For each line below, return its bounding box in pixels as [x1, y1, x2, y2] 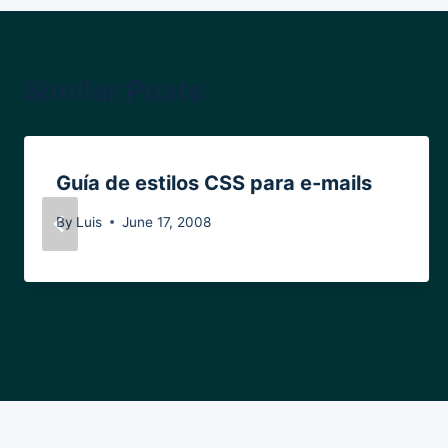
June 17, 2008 [122, 213, 212, 230]
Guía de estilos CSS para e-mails [56, 171, 372, 196]
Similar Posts [24, 74, 204, 109]
